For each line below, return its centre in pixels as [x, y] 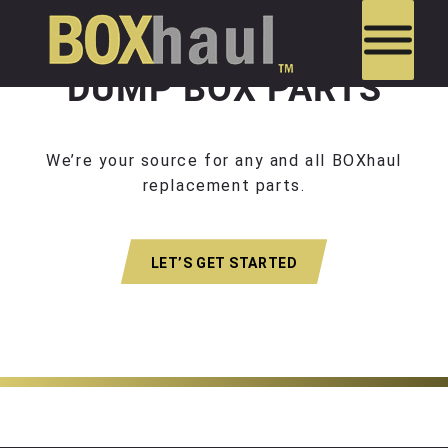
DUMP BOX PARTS [224, 89]
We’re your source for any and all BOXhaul [224, 160]
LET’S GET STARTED [224, 263]
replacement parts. [224, 185]
